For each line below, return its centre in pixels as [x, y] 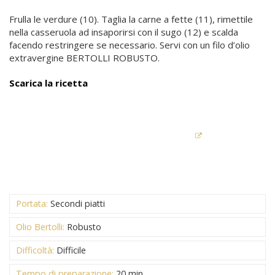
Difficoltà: [35, 250]
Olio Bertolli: [40, 227]
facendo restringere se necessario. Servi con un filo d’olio [130, 45]
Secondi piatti [76, 203]
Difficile [70, 250]
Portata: [32, 203]
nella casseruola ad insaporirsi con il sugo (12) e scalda [124, 32]
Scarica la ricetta [48, 83]
